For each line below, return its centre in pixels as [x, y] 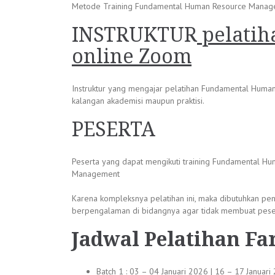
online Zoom [132, 56]
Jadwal [106, 239]
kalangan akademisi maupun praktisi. [138, 101]
